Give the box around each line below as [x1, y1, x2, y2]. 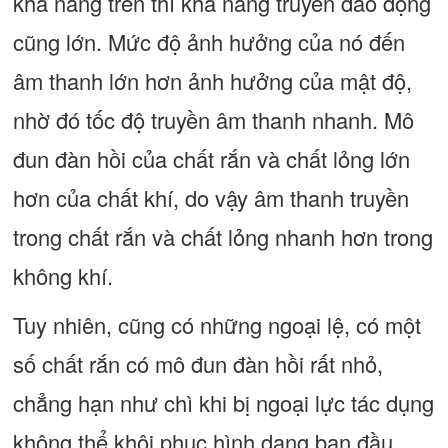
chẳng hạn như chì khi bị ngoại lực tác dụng [12, 387, 434, 418]
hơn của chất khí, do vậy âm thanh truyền [12, 182, 409, 213]
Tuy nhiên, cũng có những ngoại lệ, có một [12, 309, 421, 340]
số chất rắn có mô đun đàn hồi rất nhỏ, [12, 348, 383, 379]
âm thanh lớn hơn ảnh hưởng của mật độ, [12, 65, 412, 96]
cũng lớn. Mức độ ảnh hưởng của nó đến [12, 26, 405, 57]
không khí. [12, 260, 113, 291]
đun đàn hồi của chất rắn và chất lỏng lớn [12, 143, 410, 174]
